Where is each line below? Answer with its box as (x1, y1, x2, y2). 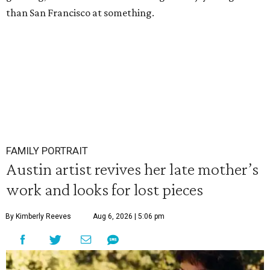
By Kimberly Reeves (5, 212, 71, 221)
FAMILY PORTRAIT (6, 145, 88, 157)
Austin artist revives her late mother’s (6, 159, 259, 178)
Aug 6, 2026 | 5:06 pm (93, 212, 165, 221)
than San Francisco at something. (6, 7, 154, 19)
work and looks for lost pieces (6, 180, 203, 199)
